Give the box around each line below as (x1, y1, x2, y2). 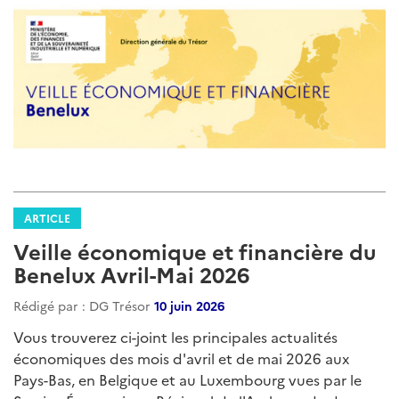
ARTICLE (24, 209, 70, 225)
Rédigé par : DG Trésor (13, 296, 154, 314)
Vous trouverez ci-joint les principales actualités (13, 326, 338, 346)
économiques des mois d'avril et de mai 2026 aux (13, 347, 349, 368)
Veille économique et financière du (13, 235, 376, 265)
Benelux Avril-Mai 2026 (13, 258, 249, 289)
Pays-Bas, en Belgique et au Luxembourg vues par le (13, 369, 362, 389)
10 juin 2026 (154, 296, 224, 314)
